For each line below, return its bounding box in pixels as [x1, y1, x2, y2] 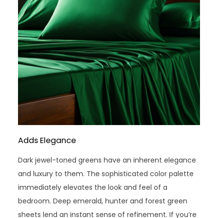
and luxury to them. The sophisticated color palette [18, 169, 194, 179]
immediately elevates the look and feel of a [18, 182, 168, 193]
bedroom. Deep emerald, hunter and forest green [18, 196, 188, 206]
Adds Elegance [18, 135, 76, 146]
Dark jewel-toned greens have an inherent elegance [18, 155, 197, 165]
